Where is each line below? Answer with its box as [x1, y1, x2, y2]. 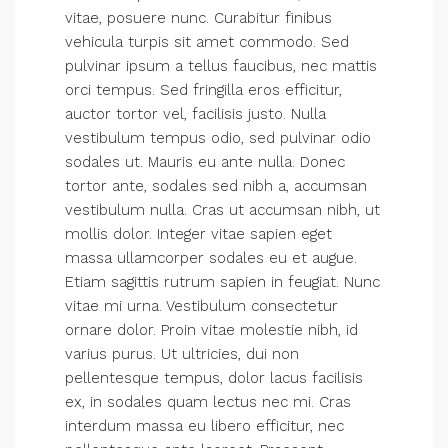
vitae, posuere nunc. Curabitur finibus [65, 9, 332, 27]
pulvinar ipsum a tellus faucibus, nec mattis [65, 57, 377, 75]
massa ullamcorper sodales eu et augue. [65, 249, 357, 267]
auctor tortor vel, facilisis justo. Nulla [65, 105, 326, 123]
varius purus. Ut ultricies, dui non [65, 345, 299, 363]
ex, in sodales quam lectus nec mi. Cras [65, 393, 351, 411]
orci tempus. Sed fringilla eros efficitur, [65, 81, 342, 99]
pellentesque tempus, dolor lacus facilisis [65, 369, 363, 387]
